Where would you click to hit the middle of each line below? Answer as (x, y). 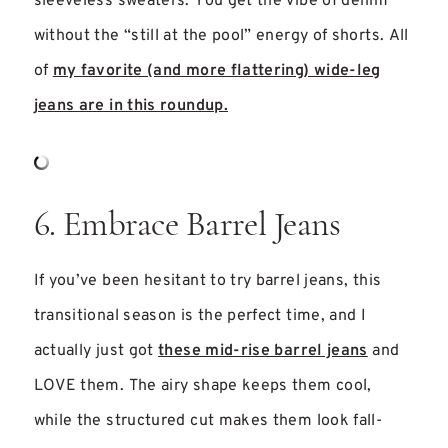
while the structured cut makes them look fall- (208, 421)
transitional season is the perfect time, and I (200, 316)
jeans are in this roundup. (130, 106)
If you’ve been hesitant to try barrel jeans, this (207, 281)
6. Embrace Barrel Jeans (187, 226)
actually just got (96, 351)
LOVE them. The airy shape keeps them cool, (202, 386)
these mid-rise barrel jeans (263, 351)
